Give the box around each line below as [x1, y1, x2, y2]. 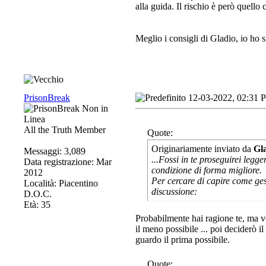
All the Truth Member [24, 125, 106, 135]
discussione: [151, 186, 197, 197]
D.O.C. [24, 189, 52, 199]
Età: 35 [24, 199, 50, 210]
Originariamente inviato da [151, 144, 254, 154]
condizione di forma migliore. [151, 165, 262, 175]
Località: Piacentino [24, 178, 98, 188]
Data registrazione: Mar [24, 157, 112, 167]
